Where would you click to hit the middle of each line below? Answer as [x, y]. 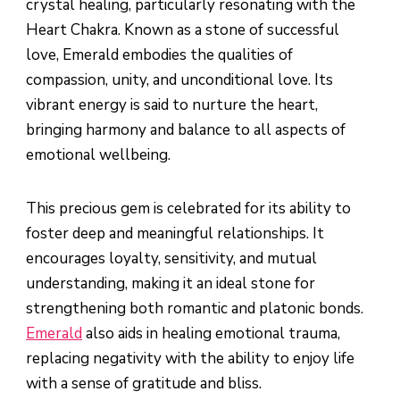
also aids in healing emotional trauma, [211, 333]
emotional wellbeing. [98, 154]
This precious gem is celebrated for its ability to [188, 208]
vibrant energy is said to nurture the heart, [172, 104]
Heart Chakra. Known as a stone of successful [183, 29]
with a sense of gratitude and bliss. [144, 383]
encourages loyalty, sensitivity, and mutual [171, 258]
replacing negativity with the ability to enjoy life [190, 358]
